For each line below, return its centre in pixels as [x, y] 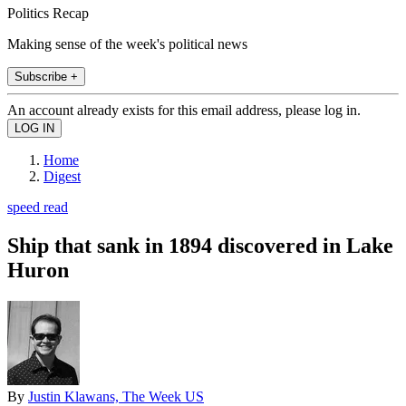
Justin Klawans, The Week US [116, 396]
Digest [62, 176]
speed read [38, 207]
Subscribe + [46, 76]
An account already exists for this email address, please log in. [184, 110]
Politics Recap [48, 13]
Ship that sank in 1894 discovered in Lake [200, 245]
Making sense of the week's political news [127, 43]
